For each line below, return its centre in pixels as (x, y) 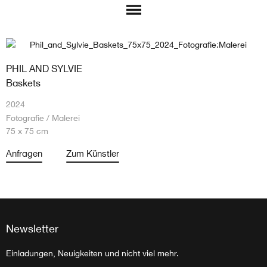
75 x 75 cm (27, 131)
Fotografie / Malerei (43, 117)
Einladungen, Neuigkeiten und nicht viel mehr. (92, 253)
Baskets (23, 82)
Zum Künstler (93, 153)
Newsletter (32, 228)
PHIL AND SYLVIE (44, 68)
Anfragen (24, 153)
